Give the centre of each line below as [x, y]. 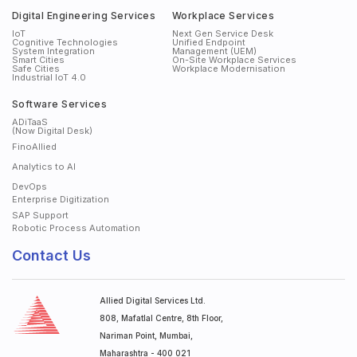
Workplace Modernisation [228, 68]
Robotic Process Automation [76, 228]
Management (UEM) [214, 51]
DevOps [29, 186]
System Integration [53, 51]
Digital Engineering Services [84, 15]
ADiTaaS [30, 122]
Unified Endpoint [208, 42]
